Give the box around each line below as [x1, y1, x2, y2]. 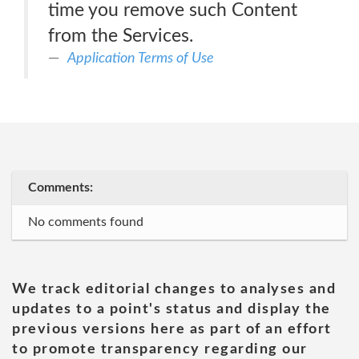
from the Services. [48, 26, 193, 45]
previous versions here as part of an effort [12, 322, 332, 337]
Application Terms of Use [67, 50, 214, 66]
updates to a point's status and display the [12, 302, 331, 317]
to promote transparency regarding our [12, 342, 308, 357]
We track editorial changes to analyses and [12, 282, 336, 296]
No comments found [28, 216, 143, 228]
